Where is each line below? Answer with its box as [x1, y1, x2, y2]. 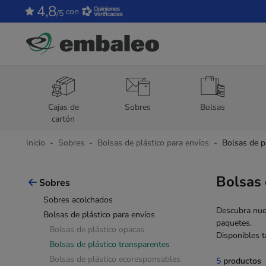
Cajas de [47, 101, 79, 113]
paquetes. [216, 217, 252, 229]
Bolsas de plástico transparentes [49, 239, 170, 251]
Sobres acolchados [43, 194, 113, 206]
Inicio [26, 137, 45, 149]
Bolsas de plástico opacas [49, 224, 144, 236]
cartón [52, 113, 75, 125]
